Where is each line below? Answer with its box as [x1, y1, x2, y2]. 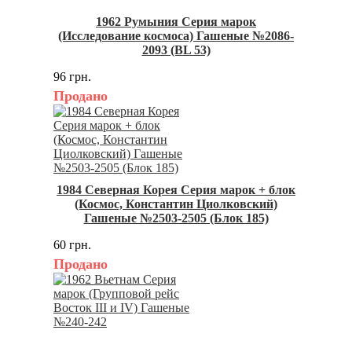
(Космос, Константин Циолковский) [75, 197, 277, 211]
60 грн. [53, 238, 91, 252]
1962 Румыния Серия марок [96, 15, 256, 29]
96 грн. [53, 70, 91, 84]
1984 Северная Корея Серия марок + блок [57, 183, 295, 197]
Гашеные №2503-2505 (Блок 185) [83, 211, 269, 225]
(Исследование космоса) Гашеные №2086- [58, 29, 294, 43]
